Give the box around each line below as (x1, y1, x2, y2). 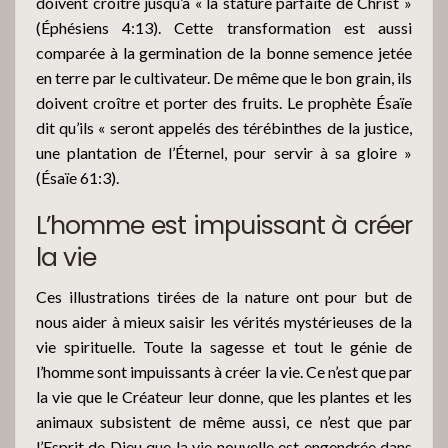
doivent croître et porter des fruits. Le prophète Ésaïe (36, 92, 412, 112)
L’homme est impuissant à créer (36, 207, 412, 243)
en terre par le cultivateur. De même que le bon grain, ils (36, 67, 412, 87)
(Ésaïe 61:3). (36, 167, 119, 187)
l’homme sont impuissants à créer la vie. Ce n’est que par (36, 361, 412, 381)
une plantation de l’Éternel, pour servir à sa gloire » (36, 142, 412, 162)
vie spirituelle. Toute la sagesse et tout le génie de (36, 336, 412, 356)
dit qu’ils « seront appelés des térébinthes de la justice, (36, 117, 412, 137)
